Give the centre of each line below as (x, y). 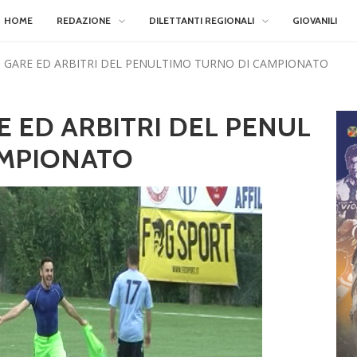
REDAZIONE (84, 20)
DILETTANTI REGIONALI (202, 20)
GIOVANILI (315, 20)
